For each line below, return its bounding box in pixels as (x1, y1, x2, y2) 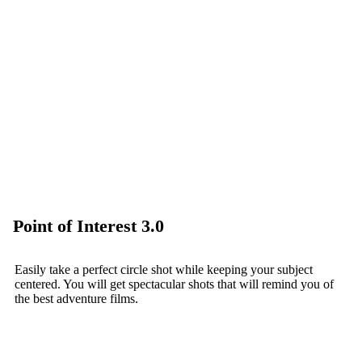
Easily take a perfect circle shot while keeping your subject (15, 262, 313, 276)
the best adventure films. (15, 291, 138, 305)
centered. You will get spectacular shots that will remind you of (15, 276, 334, 291)
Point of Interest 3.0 (13, 215, 164, 236)
